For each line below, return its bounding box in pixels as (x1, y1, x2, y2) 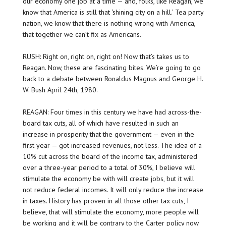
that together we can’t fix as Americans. (22, 30, 141, 39)
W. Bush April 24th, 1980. (22, 85, 98, 95)
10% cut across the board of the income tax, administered (22, 152, 197, 161)
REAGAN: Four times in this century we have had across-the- (22, 107, 202, 117)
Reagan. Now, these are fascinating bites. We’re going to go (22, 63, 201, 73)
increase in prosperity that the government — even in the (22, 130, 194, 139)
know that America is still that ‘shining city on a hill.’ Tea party (22, 8, 203, 17)
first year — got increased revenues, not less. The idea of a (22, 141, 202, 150)
